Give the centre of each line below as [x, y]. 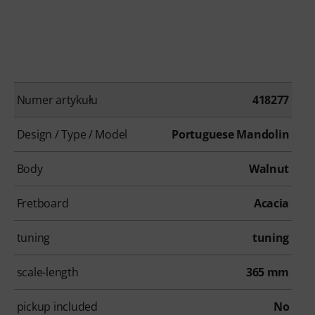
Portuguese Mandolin [231, 135]
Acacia [271, 204]
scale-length [47, 272]
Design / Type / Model [72, 135]
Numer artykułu [57, 100]
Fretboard [43, 204]
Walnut [269, 169]
